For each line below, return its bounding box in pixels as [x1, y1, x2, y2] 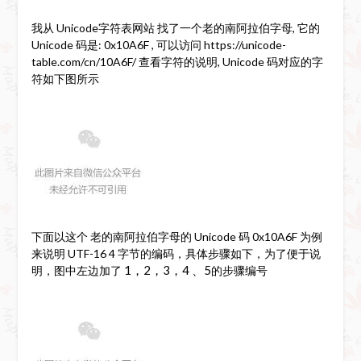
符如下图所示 [31, 71, 99, 85]
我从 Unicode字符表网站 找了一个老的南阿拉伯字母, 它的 [31, 20, 320, 35]
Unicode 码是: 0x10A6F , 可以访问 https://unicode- [31, 37, 286, 52]
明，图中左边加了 [31, 263, 124, 277]
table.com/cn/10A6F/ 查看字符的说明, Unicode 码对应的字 [31, 54, 323, 68]
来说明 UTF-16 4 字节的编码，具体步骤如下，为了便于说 [31, 246, 321, 260]
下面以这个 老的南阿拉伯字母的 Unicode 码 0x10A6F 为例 [31, 229, 322, 243]
